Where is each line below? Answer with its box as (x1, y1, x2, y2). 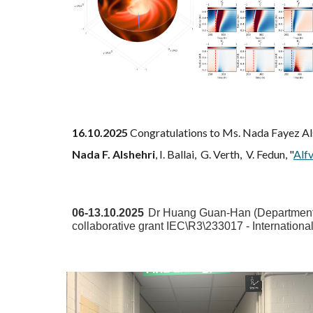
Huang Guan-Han (162, 207, 251, 219)
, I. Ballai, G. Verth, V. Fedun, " (154, 147, 293, 161)
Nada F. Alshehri (71, 147, 155, 161)
